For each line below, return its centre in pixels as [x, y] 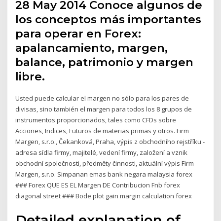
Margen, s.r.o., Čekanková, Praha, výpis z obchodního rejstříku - [110, 142]
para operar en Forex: [78, 34]
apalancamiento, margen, [92, 48]
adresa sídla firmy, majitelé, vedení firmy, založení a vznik [102, 153]
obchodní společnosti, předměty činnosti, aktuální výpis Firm [105, 164]
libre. [30, 77]
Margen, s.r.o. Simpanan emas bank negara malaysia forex [104, 174]
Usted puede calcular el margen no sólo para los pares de [102, 98]
